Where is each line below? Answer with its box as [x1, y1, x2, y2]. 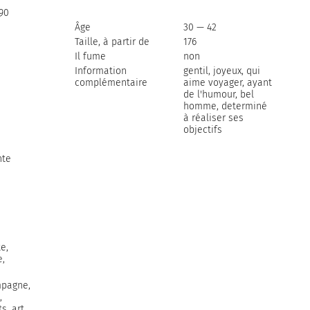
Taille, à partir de [74, 35, 149, 48]
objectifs [183, 124, 222, 136]
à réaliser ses [183, 112, 244, 125]
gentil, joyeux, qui [183, 65, 260, 77]
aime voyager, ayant [183, 77, 272, 89]
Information [74, 65, 127, 77]
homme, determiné [183, 100, 267, 113]
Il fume [74, 50, 106, 62]
